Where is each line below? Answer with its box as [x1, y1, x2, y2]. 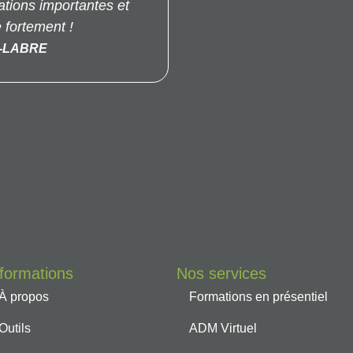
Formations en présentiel [189, 289, 329, 303]
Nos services [176, 264, 267, 282]
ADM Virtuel [189, 321, 258, 335]
